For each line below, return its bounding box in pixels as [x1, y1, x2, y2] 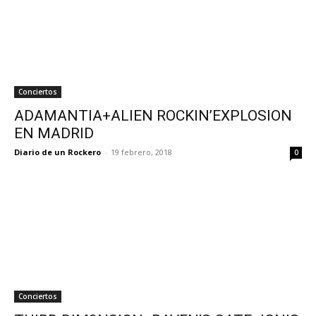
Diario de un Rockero [14, 147, 101, 157]
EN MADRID [14, 125, 94, 142]
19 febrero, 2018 [111, 147, 172, 157]
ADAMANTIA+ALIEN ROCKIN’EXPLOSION [14, 107, 292, 124]
